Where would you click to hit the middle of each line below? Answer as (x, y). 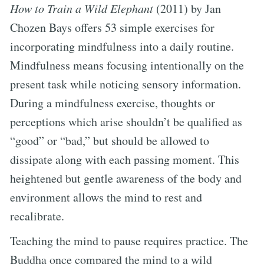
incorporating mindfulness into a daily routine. (122, 46)
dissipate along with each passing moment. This (125, 159)
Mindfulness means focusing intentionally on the (127, 65)
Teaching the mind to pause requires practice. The (129, 240)
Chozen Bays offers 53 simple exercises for (112, 27)
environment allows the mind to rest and (106, 197)
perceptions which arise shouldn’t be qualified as (126, 121)
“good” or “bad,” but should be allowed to (110, 140)
